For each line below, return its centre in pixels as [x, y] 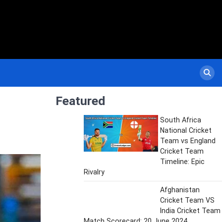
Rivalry [94, 172]
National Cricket [186, 130]
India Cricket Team [190, 210]
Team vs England [188, 140]
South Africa [180, 120]
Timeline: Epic [182, 161]
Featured [80, 101]
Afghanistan [180, 190]
